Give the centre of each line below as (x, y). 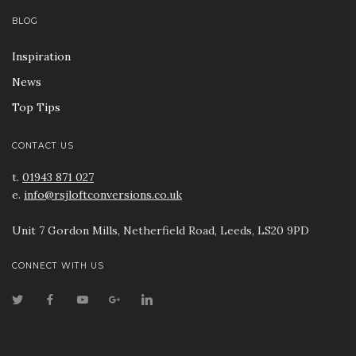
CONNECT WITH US (58, 265)
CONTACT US (43, 146)
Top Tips (36, 107)
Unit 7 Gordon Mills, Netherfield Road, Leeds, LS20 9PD (161, 231)
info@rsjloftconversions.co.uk (103, 195)
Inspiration (41, 56)
